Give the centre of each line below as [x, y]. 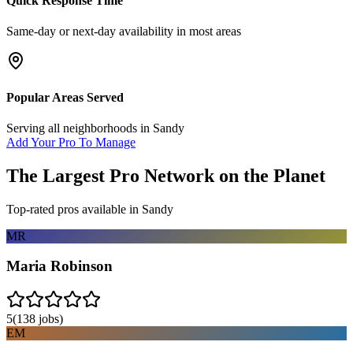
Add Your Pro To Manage [71, 142]
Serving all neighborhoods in [80, 128]
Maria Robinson [59, 266]
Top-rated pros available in [74, 209]
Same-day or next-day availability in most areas [124, 32]
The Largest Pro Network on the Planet [166, 175]
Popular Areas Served [65, 97]
